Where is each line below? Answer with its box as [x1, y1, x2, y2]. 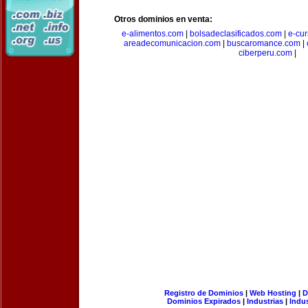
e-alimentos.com [121, 29, 184, 38]
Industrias [247, 297, 283, 305]
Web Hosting [249, 289, 296, 297]
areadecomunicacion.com [123, 38, 221, 48]
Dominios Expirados [167, 297, 241, 305]
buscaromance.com [226, 38, 300, 48]
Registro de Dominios [164, 289, 243, 297]
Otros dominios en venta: [114, 14, 212, 24]
